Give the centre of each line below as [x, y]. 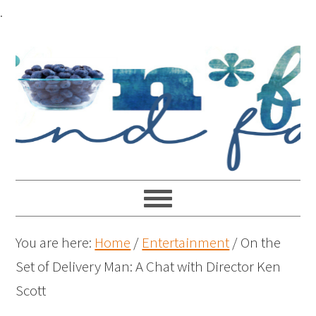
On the [260, 242]
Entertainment [186, 242]
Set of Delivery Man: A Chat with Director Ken [148, 266]
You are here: [55, 242]
